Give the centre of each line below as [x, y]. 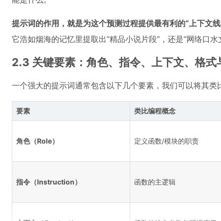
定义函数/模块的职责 [166, 141]
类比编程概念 [155, 111]
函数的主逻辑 [155, 182]
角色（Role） [37, 141]
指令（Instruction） [49, 182]
